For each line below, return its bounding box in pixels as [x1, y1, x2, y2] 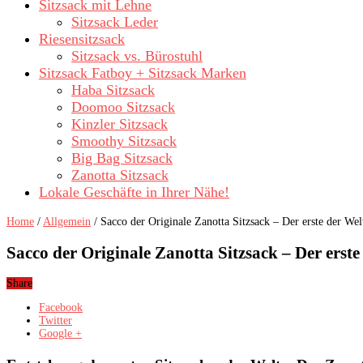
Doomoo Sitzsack [71, 99, 175, 116]
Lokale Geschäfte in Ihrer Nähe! [39, 184, 229, 201]
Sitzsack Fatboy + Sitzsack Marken [39, 65, 246, 82]
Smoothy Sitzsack [71, 133, 177, 150]
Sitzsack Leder [71, 14, 158, 31]
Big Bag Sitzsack [71, 150, 173, 167]
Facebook [39, 301, 83, 314]
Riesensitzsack [39, 31, 125, 48]
